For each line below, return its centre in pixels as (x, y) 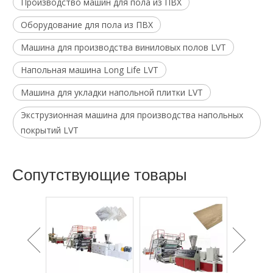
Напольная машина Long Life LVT (90, 69)
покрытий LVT (50, 130)
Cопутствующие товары (100, 175)
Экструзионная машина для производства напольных (132, 115)
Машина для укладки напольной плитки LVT (112, 92)
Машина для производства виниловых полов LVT (123, 47)
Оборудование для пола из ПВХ (87, 24)
